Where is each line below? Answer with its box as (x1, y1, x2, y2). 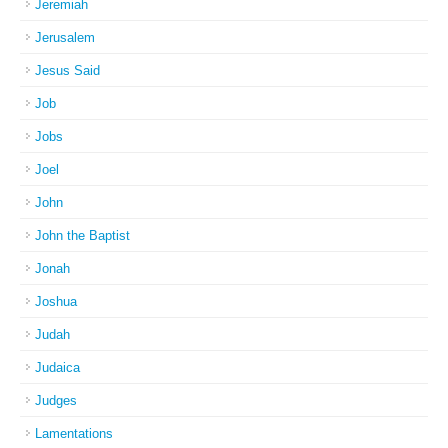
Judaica (35, 360, 80, 375)
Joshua (35, 294, 77, 309)
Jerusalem (35, 30, 95, 45)
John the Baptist (35, 228, 130, 243)
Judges (35, 393, 77, 408)
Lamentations (35, 426, 113, 441)
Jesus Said (35, 63, 100, 78)
